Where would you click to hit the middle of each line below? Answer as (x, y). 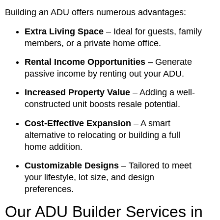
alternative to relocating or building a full (102, 135)
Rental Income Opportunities (85, 62)
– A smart (151, 123)
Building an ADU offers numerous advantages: (96, 13)
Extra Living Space (64, 31)
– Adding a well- (163, 93)
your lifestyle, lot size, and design (89, 178)
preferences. (49, 189)
